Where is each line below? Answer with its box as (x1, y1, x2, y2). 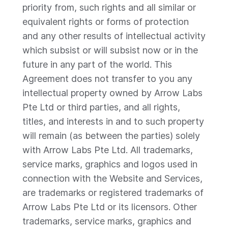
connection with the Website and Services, (22, 173, 203, 184)
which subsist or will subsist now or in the (22, 45, 198, 55)
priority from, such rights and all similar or (22, 2, 196, 13)
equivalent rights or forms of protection (22, 16, 189, 27)
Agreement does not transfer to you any (22, 73, 192, 84)
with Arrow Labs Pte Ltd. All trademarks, (22, 145, 193, 155)
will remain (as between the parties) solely (22, 130, 200, 141)
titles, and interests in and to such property (22, 116, 204, 127)
